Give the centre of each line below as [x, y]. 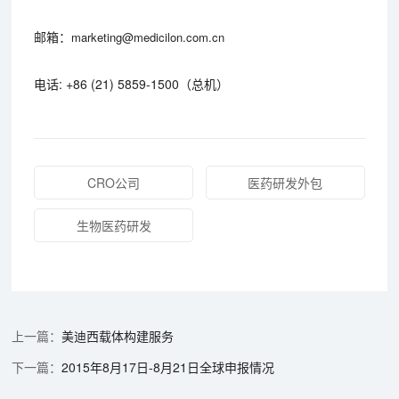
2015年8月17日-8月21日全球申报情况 [168, 366]
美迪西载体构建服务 [118, 335]
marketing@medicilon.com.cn [148, 37]
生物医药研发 [114, 225]
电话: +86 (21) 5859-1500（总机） [132, 83]
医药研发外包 [285, 182]
